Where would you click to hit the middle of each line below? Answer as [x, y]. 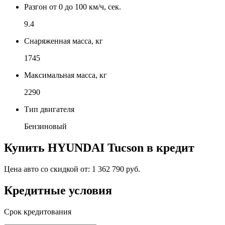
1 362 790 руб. [116, 169]
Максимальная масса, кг [66, 75]
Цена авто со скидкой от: [48, 169]
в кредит [169, 147]
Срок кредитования [38, 211]
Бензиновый [45, 126]
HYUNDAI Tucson [96, 147]
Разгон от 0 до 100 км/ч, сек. [73, 7]
